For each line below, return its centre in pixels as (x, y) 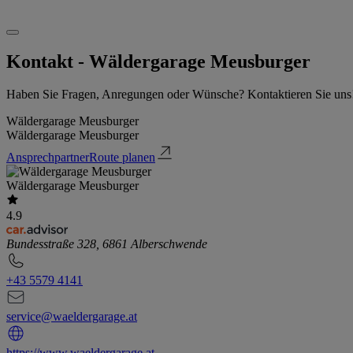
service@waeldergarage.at (72, 317)
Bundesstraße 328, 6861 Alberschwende (107, 244)
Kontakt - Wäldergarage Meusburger (158, 61)
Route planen (122, 158)
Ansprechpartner (48, 158)
